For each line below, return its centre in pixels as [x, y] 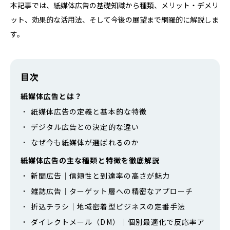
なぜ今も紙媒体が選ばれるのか [85, 142]
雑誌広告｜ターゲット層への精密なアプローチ [112, 191]
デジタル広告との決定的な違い [85, 127]
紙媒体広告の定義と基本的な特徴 [89, 111]
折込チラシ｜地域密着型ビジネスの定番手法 [108, 206]
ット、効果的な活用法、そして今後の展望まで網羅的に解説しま [114, 19]
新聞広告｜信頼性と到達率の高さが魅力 [100, 175]
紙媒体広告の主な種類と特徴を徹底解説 [90, 160]
